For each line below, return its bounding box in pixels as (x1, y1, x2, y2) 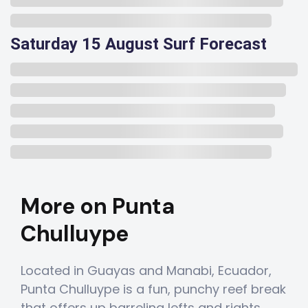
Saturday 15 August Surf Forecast (10, 34, 267, 54)
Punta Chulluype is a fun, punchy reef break (21, 280, 286, 298)
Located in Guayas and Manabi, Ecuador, (21, 262, 272, 279)
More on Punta (21, 192, 175, 221)
